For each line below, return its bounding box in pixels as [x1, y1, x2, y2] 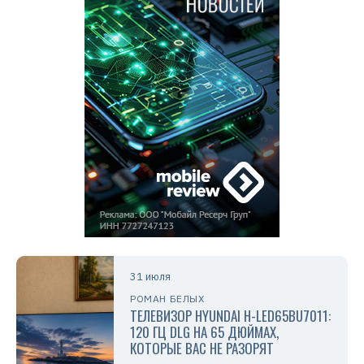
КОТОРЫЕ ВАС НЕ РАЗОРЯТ [130, 338, 274, 359]
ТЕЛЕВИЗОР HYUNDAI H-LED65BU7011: [130, 305, 331, 327]
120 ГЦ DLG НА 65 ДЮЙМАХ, [130, 322, 279, 343]
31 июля [130, 270, 171, 284]
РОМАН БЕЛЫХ [130, 292, 205, 305]
